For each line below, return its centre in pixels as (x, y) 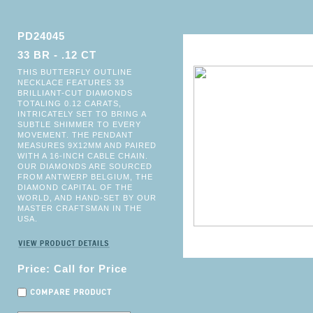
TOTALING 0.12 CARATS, (70, 103)
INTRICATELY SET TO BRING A (82, 114)
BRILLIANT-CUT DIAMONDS (75, 93)
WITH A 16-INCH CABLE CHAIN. (83, 156)
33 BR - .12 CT (57, 55)
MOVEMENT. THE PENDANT (75, 135)
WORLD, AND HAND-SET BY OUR (87, 198)
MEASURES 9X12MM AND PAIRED (87, 145)
